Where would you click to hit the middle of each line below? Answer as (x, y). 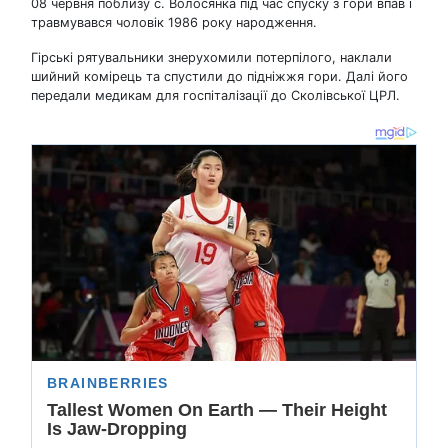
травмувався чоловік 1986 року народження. (174, 22)
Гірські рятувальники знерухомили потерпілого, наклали (211, 57)
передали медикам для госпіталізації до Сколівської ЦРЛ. (215, 95)
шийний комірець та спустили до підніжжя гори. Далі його (219, 76)
